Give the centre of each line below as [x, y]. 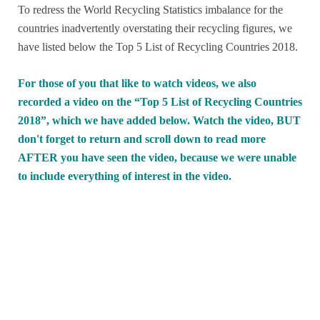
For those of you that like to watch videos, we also [137, 84]
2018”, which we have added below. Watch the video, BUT [159, 121]
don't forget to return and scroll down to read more [142, 139]
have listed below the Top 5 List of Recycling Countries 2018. [158, 47]
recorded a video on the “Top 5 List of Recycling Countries [160, 102]
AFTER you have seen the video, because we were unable [157, 158]
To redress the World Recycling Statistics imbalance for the [150, 10]
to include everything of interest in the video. [125, 176]
